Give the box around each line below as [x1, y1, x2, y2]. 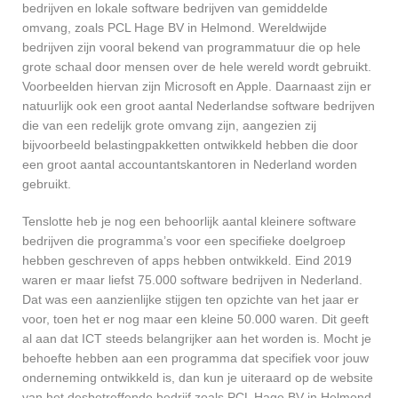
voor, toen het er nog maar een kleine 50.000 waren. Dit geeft [22, 311, 369, 326]
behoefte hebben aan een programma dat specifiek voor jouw [22, 350, 369, 365]
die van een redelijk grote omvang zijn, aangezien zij [22, 117, 316, 132]
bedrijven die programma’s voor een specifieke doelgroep [22, 233, 346, 248]
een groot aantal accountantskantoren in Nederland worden [22, 156, 357, 171]
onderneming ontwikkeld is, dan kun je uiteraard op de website [22, 370, 373, 385]
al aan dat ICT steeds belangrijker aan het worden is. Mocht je [22, 330, 371, 346]
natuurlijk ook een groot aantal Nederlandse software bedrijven [22, 98, 375, 113]
